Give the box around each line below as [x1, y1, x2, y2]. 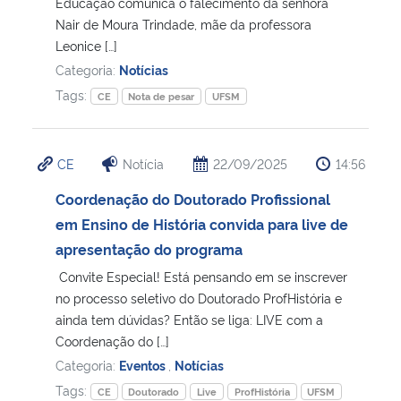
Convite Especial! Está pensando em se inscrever [55, 267, 347, 285]
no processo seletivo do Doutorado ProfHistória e [55, 288, 342, 306]
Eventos [119, 355, 168, 373]
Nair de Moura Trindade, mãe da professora [55, 14, 311, 32]
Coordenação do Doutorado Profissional [55, 188, 330, 209]
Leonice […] [55, 36, 117, 54]
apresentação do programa [55, 238, 243, 259]
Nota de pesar [128, 89, 195, 103]
